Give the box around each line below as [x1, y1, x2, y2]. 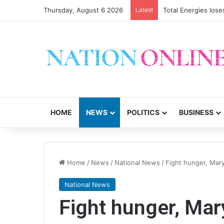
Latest [135, 6, 153, 13]
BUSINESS [179, 108, 213, 116]
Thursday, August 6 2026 [43, 6, 123, 14]
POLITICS [127, 108, 159, 116]
